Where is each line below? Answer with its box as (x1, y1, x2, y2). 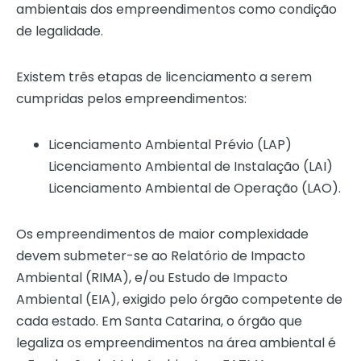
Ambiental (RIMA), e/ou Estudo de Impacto (16, 268, 288, 288)
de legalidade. (16, 22, 103, 41)
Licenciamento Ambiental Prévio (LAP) (48, 135, 292, 155)
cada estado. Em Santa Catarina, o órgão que (16, 312, 302, 331)
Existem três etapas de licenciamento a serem (16, 68, 312, 87)
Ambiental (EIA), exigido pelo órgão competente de (16, 290, 342, 309)
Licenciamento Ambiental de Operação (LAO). (48, 179, 341, 198)
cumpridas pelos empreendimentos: (16, 89, 247, 109)
